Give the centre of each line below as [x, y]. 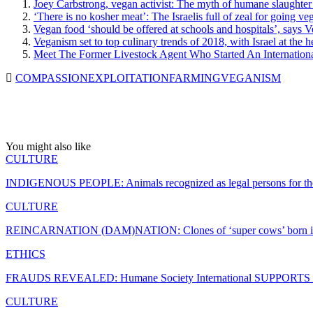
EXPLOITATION [129, 78]
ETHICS [26, 254]
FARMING [195, 78]
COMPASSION [52, 78]
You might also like [48, 147]
